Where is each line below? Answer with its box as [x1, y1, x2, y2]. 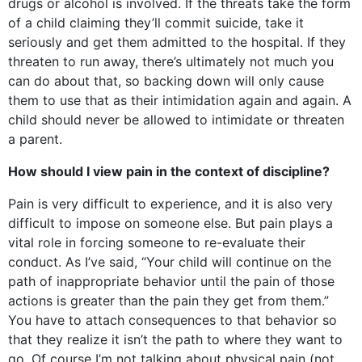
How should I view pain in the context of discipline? [8, 163, 330, 179]
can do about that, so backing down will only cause [8, 73, 324, 89]
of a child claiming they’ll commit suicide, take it [8, 15, 304, 31]
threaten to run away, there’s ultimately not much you [8, 53, 334, 69]
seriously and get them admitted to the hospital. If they [8, 34, 346, 50]
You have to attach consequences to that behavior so [8, 312, 337, 328]
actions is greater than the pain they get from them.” [8, 293, 329, 309]
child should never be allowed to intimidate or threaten [8, 112, 344, 128]
